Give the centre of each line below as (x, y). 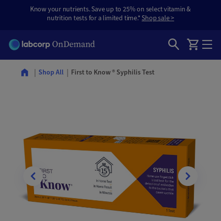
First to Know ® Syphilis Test (112, 73)
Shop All (51, 73)
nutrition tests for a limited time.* (94, 18)
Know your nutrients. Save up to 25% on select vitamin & (110, 9)
